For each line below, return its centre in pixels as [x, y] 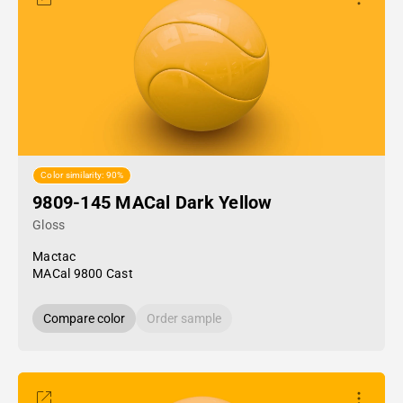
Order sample [184, 318]
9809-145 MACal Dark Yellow [152, 202]
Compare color [84, 318]
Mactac [54, 256]
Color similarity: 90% [82, 175]
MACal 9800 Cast [83, 273]
